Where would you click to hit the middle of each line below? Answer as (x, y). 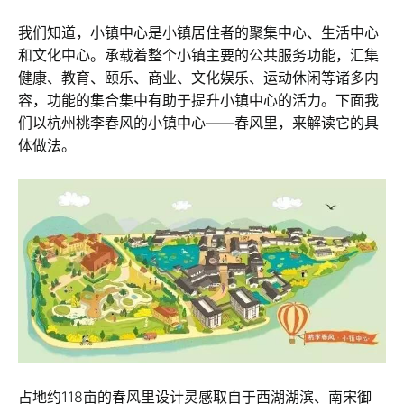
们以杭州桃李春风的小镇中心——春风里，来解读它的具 (198, 123)
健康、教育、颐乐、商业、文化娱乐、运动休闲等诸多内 (198, 78)
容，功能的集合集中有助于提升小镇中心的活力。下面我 (198, 101)
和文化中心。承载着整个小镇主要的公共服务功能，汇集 (198, 55)
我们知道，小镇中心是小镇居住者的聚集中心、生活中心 (198, 33)
